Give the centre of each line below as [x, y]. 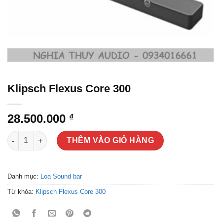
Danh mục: [24, 176]
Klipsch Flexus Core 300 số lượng [64, 136]
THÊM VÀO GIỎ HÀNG [110, 140]
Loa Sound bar [61, 176]
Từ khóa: [21, 191]
